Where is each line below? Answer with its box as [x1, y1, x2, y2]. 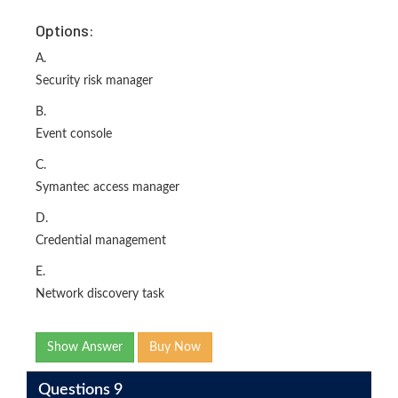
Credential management [36, 235, 166, 247]
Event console [36, 128, 112, 140]
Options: [36, 20, 94, 40]
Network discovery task [36, 288, 164, 300]
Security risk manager [36, 75, 153, 87]
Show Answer [47, 341, 123, 354]
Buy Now [149, 341, 201, 354]
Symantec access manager [36, 181, 179, 194]
